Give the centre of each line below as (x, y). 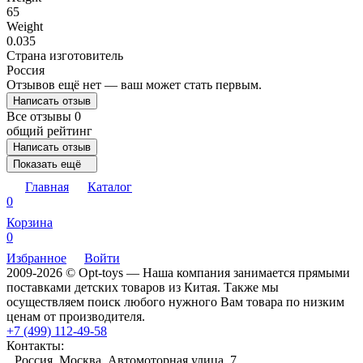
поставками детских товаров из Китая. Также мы (143, 287)
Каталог (110, 186)
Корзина (30, 222)
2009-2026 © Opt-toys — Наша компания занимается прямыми (178, 272)
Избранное (36, 258)
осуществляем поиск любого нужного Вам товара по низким (175, 301)
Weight (25, 26)
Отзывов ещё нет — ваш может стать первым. (134, 84)
